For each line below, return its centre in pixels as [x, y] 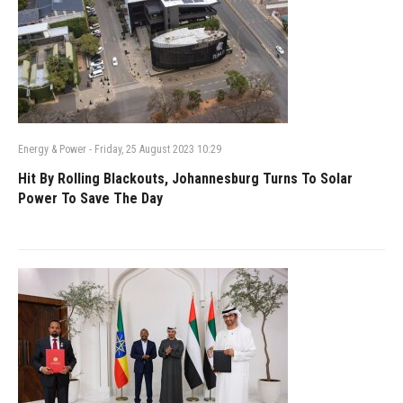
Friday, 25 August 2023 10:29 [157, 149]
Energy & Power [52, 149]
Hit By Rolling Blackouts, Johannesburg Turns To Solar [185, 178]
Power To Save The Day [90, 198]
